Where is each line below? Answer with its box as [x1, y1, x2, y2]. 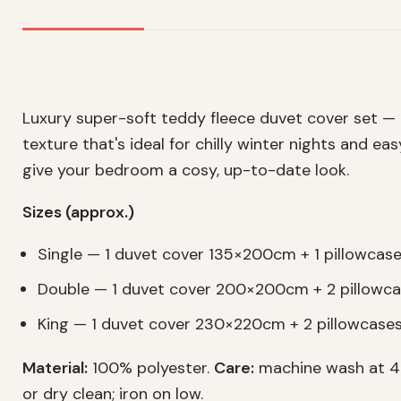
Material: [22, 357, 88, 380]
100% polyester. [88, 357, 214, 380]
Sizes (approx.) [22, 201, 134, 224]
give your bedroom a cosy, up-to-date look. [22, 159, 349, 182]
